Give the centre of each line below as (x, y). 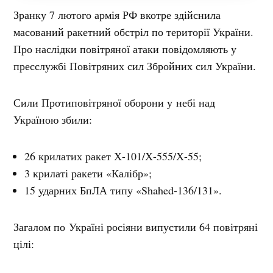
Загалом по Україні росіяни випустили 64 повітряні (136, 227)
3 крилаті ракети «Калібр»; (88, 173)
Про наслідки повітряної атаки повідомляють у (125, 49)
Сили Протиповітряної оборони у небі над (115, 103)
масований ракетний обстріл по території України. (134, 32)
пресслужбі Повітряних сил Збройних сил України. (135, 66)
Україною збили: (53, 120)
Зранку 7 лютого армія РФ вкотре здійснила (117, 15)
